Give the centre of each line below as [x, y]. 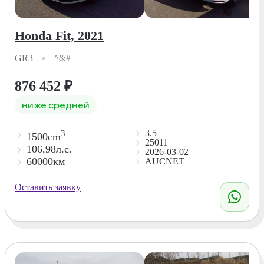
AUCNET [164, 161]
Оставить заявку [48, 187]
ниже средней [56, 105]
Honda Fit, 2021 [59, 35]
